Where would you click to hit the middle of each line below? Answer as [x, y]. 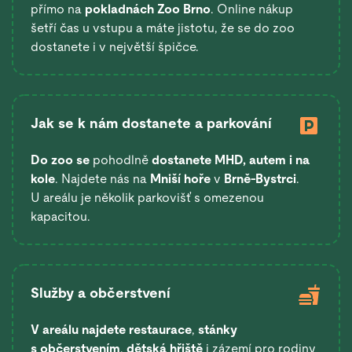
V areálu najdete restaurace [111, 329]
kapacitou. [60, 216]
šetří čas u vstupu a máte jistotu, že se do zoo [163, 27]
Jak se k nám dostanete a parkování [151, 123]
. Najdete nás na [103, 178]
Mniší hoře [180, 178]
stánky [216, 329]
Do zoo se [60, 159]
